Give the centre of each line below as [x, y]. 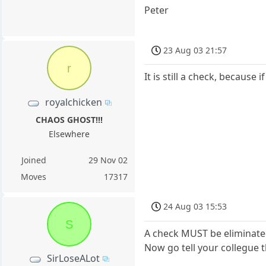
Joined [34, 160]
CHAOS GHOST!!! [69, 120]
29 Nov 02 [108, 160]
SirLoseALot [74, 258]
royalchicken [73, 102]
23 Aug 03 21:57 [195, 50]
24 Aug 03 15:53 [195, 206]
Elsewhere [69, 134]
